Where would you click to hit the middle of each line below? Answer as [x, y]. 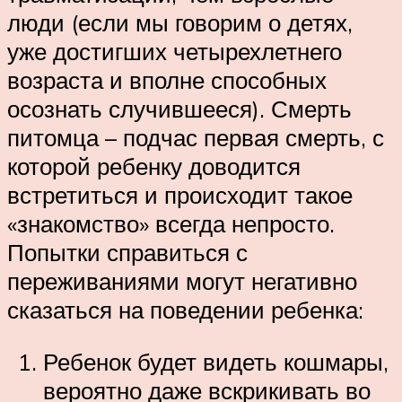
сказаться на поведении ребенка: [185, 309]
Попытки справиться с [127, 252]
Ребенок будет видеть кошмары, [216, 361]
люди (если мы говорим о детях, [180, 22]
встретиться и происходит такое [180, 194]
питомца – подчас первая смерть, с [196, 137]
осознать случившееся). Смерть [179, 108]
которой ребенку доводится [154, 166]
